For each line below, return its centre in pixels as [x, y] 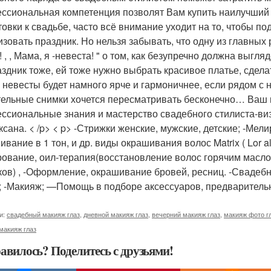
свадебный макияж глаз [43, 214]
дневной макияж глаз [116, 214]
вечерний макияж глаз [186, 214]
